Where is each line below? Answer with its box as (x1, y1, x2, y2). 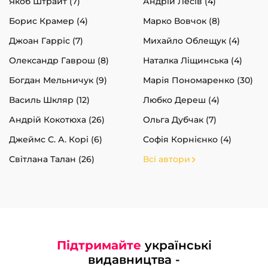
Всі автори (143, 153, 190, 165)
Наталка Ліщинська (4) (143, 54, 242, 66)
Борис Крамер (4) (9, 15, 88, 26)
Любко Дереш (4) (143, 94, 220, 105)
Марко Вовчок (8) (143, 15, 220, 26)
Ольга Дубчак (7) (143, 114, 217, 125)
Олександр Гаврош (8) (9, 54, 109, 66)
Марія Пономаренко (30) (143, 74, 253, 86)
